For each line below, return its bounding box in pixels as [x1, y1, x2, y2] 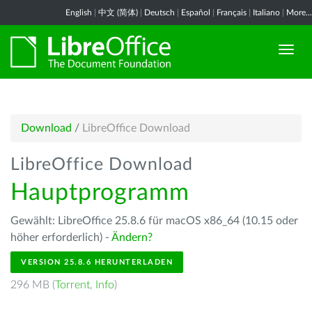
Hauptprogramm [10, 181, 189, 205]
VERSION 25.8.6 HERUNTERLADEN [21, 258, 173, 266]
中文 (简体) [98, 8, 138, 17]
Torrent [55, 279, 90, 290]
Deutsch [144, 8, 175, 17]
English [65, 8, 92, 17]
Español [181, 8, 210, 17]
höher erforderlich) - [10, 232, 111, 243]
